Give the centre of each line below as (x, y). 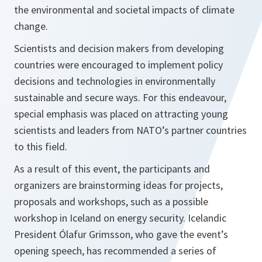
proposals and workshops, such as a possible (111, 201)
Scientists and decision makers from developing (119, 48)
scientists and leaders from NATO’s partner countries (130, 130)
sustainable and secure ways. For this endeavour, (120, 97)
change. (31, 26)
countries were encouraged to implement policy (118, 64)
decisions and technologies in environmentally (115, 81)
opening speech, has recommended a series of (115, 250)
